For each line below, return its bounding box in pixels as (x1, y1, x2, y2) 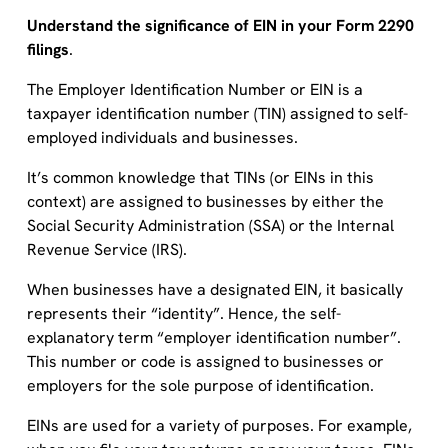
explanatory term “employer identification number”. (26, 326, 401, 348)
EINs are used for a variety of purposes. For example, (26, 414, 412, 436)
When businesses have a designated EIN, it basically (26, 278, 403, 300)
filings (26, 38, 69, 60)
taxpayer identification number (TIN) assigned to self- (26, 102, 408, 124)
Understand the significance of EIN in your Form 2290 (26, 14, 414, 36)
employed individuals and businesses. (26, 126, 298, 148)
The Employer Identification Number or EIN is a (26, 78, 363, 100)
